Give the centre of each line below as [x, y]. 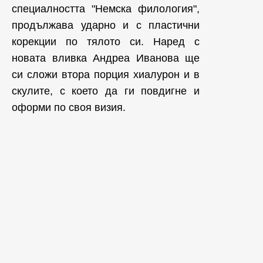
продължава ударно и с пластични [106, 25]
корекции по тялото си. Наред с [106, 41]
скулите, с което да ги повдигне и [106, 91]
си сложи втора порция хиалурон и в [106, 74]
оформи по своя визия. [69, 107]
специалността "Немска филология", [106, 9]
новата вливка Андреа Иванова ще [106, 58]
